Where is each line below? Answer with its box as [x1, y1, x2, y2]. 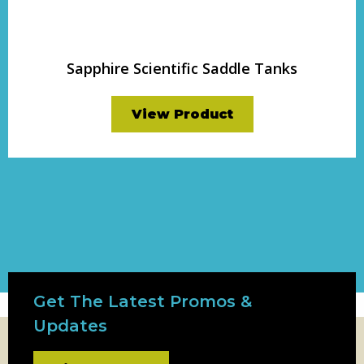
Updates [33, 316, 107, 336]
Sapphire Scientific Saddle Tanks [67, 58, 297, 78]
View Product [131, 106, 233, 122]
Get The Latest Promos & [33, 292, 252, 311]
